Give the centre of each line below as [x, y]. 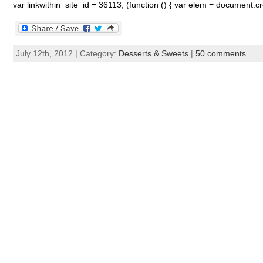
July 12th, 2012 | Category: [67, 53]
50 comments [220, 53]
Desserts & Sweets [153, 53]
